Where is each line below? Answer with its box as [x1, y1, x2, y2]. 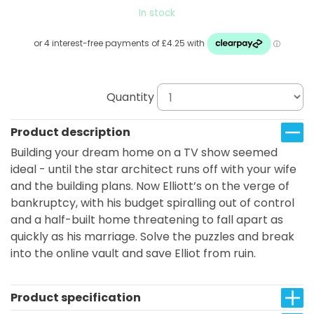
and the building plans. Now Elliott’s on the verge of [11, 178, 289, 194]
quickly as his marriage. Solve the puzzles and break [11, 228, 294, 245]
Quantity [107, 88, 154, 105]
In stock [139, 6, 175, 20]
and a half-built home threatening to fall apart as [11, 212, 283, 228]
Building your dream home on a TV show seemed [11, 144, 278, 161]
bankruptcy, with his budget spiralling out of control [11, 195, 294, 211]
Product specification [11, 289, 141, 306]
